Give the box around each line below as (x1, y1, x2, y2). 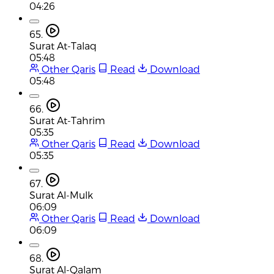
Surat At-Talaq (29, 39, 97, 51)
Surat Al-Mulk (29, 188, 93, 201)
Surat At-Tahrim (29, 114, 105, 126)
